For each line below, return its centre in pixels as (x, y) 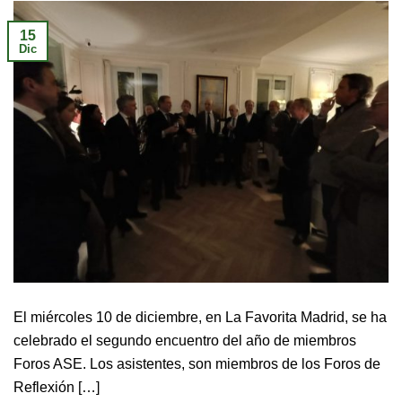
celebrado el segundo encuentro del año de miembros (185, 340)
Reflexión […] (57, 386)
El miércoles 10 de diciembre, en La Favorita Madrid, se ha (200, 316)
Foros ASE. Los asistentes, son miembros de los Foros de (197, 363)
